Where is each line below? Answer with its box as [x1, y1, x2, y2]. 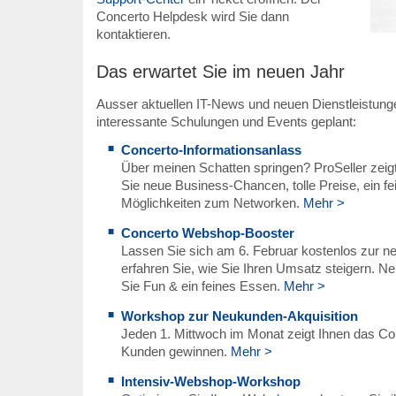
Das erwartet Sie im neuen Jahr [95, 62, 345, 81]
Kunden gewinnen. [120, 344, 231, 359]
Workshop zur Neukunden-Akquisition [120, 308, 358, 324]
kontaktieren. [95, 27, 171, 42]
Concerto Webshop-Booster [120, 225, 294, 240]
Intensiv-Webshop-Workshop [120, 374, 301, 389]
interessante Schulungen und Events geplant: [95, 114, 356, 129]
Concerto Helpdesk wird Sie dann [95, 9, 289, 24]
